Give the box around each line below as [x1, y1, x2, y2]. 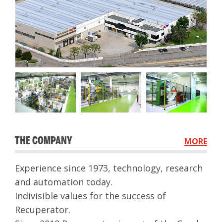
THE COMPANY [15, 134, 72, 148]
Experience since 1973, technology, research [15, 162, 203, 174]
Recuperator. [15, 204, 70, 216]
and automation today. [15, 176, 112, 188]
